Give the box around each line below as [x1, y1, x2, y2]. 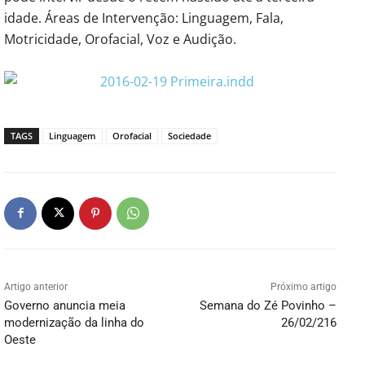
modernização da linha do [4, 314, 144, 330]
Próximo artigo [270, 280, 336, 292]
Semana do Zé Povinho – [199, 297, 336, 313]
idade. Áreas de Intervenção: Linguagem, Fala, [4, 8, 284, 27]
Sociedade [168, 129, 211, 142]
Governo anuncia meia [4, 297, 125, 313]
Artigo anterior [4, 280, 68, 292]
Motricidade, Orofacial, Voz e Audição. [4, 29, 236, 48]
